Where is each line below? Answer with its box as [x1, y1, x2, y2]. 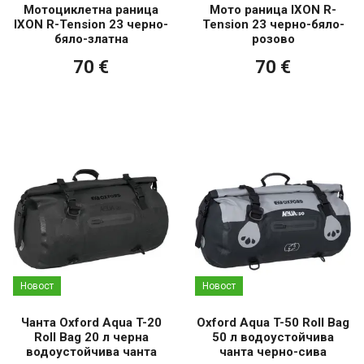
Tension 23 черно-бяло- [201, 17, 344, 32]
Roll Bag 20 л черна [33, 329, 149, 344]
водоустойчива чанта [25, 344, 157, 359]
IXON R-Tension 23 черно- [14, 17, 168, 32]
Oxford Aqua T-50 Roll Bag [197, 314, 349, 330]
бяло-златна [54, 32, 128, 47]
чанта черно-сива [219, 344, 327, 359]
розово [251, 32, 295, 47]
